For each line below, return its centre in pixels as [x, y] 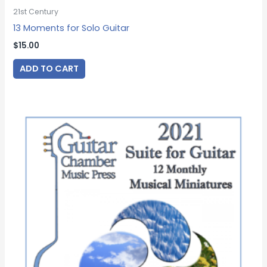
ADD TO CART [49, 69]
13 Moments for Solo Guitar [72, 28]
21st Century [36, 11]
